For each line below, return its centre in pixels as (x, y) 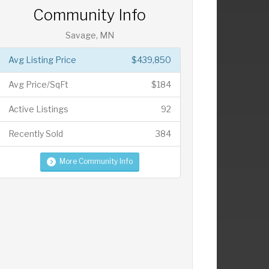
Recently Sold (35, 134)
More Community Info (96, 162)
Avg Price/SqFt (38, 85)
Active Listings (38, 109)
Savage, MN (89, 35)
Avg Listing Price (42, 60)
